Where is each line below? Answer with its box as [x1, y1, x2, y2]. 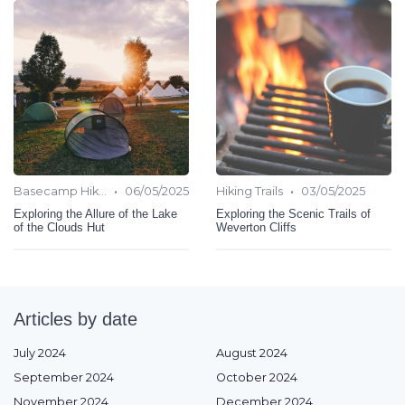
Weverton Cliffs [216, 221, 297, 235]
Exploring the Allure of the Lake [14, 207, 177, 221]
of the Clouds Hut [14, 221, 105, 235]
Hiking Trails [216, 184, 283, 199]
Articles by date [14, 309, 137, 330]
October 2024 [216, 371, 297, 385]
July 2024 [14, 346, 66, 361]
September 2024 [14, 371, 114, 385]
